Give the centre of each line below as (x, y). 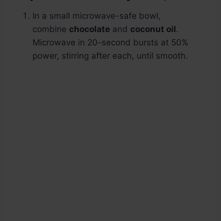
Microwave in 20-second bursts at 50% (110, 43)
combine (51, 29)
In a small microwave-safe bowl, (97, 16)
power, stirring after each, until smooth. (110, 56)
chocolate (90, 29)
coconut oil (153, 29)
